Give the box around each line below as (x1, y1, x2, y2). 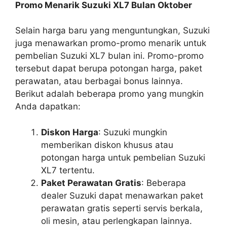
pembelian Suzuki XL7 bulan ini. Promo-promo (15, 51, 204, 61)
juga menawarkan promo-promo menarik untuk (15, 38, 206, 49)
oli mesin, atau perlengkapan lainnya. (41, 215, 192, 226)
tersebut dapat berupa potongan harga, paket (15, 63, 202, 74)
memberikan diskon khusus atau (41, 139, 173, 150)
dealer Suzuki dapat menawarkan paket (41, 190, 203, 201)
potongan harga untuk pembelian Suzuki (41, 152, 205, 163)
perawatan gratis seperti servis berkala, (41, 203, 203, 213)
